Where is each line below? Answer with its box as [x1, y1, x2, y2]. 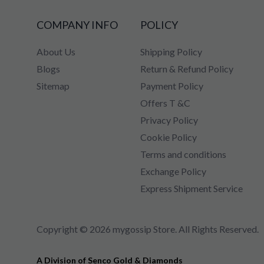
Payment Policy [140, 80, 204, 92]
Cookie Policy [140, 131, 197, 143]
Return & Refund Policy [140, 63, 234, 75]
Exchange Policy [140, 166, 207, 177]
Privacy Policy [140, 114, 199, 126]
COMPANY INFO [37, 18, 118, 32]
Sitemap [37, 80, 70, 92]
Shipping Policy [140, 46, 203, 58]
